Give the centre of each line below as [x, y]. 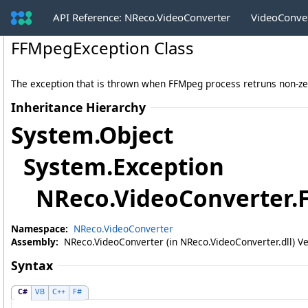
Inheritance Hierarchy [78, 107]
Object [136, 135]
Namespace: [40, 229]
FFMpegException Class [102, 48]
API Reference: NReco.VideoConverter [142, 17]
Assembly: [35, 242]
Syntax [32, 265]
